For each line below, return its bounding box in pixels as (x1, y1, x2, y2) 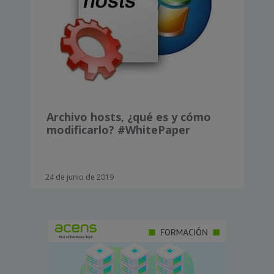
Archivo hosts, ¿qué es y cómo (46, 109, 211, 124)
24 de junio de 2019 (45, 172, 114, 182)
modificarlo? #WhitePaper (46, 122, 190, 137)
